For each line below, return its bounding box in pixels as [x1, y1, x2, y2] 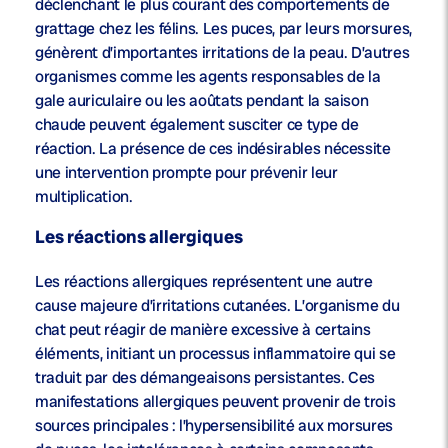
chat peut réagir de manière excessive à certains [35, 319, 371, 341]
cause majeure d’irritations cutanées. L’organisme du [35, 295, 400, 317]
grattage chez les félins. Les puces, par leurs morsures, [35, 18, 412, 40]
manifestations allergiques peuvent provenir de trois [35, 391, 396, 413]
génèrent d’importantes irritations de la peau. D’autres [35, 42, 410, 64]
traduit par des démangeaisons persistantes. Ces [35, 367, 376, 389]
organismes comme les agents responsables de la [35, 66, 381, 88]
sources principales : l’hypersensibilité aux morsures [35, 415, 393, 437]
